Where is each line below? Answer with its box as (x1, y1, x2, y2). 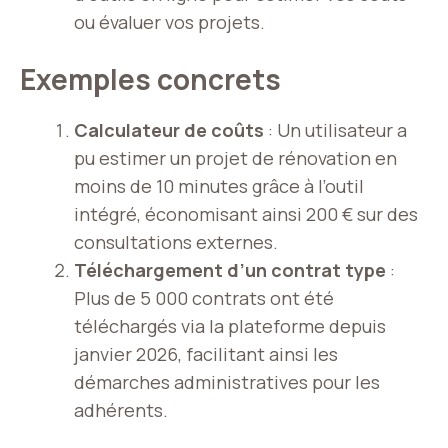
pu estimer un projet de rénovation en (74, 146, 397, 171)
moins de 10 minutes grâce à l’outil (74, 174, 364, 199)
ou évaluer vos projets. (74, 10, 265, 35)
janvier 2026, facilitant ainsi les (74, 342, 338, 367)
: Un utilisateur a (264, 118, 407, 143)
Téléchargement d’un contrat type (74, 258, 386, 283)
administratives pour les (170, 370, 380, 395)
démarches (74, 370, 170, 395)
